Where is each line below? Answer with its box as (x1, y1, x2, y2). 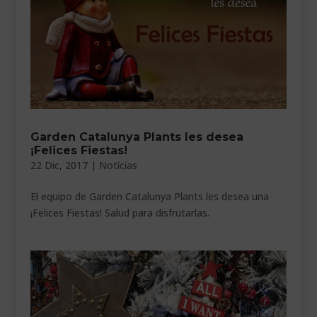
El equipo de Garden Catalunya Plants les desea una (30, 189, 269, 203)
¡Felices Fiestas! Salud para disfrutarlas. (30, 205, 221, 219)
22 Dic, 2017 (30, 158, 88, 172)
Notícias (98, 158, 137, 172)
